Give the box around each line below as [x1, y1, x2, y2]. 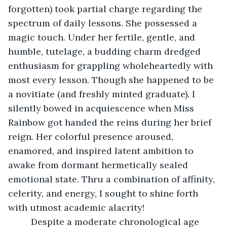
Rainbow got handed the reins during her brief [8, 116, 214, 128]
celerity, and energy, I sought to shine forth [8, 187, 201, 199]
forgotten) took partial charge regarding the [8, 3, 205, 15]
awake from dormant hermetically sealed [8, 159, 191, 171]
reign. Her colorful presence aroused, [8, 130, 176, 142]
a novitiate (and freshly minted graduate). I [8, 88, 198, 100]
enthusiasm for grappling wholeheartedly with [8, 59, 215, 71]
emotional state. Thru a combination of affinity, [8, 173, 217, 185]
